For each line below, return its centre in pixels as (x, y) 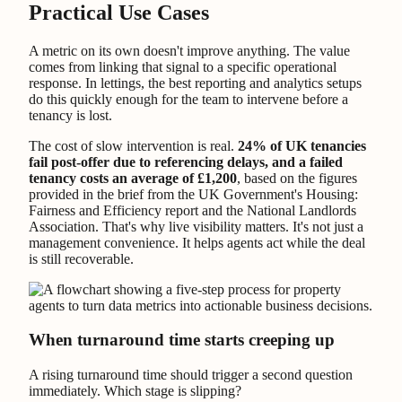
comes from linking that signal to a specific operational (183, 66)
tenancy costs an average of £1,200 (133, 178)
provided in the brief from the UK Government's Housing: (193, 194)
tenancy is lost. (70, 115)
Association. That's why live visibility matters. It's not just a (196, 226)
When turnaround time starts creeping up (182, 340)
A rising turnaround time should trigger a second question (191, 374)
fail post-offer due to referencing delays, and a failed (186, 162)
